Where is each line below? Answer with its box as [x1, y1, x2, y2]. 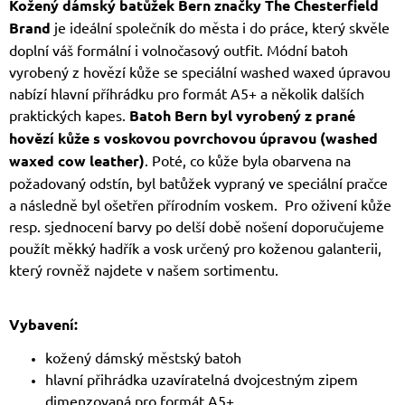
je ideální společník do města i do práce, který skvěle [51, 18, 390, 37]
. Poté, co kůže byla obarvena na [145, 151, 351, 170]
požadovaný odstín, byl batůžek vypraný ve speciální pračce [9, 174, 388, 193]
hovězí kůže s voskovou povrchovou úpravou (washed [9, 128, 378, 148]
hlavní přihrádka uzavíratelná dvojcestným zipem [45, 370, 358, 389]
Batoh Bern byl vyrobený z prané [129, 106, 355, 126]
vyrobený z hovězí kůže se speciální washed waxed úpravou [9, 62, 391, 81]
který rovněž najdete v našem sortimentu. [9, 260, 278, 279]
